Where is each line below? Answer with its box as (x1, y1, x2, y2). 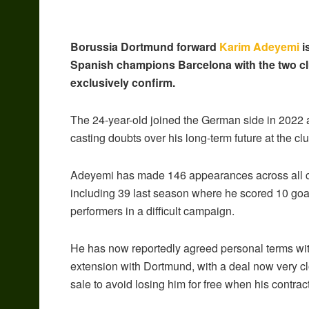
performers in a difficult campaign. (70, 203, 235, 219)
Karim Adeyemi (219, 39, 299, 55)
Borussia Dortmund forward (70, 39, 219, 55)
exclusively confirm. (70, 74, 175, 91)
